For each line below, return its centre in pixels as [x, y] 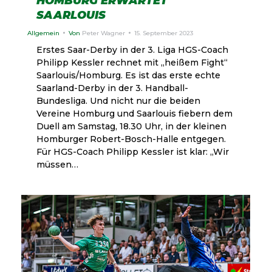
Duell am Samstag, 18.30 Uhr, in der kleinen [131, 126]
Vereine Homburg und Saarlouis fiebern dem [134, 113]
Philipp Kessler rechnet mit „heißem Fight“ [134, 62]
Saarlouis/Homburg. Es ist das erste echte [128, 75]
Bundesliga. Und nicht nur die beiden [118, 100]
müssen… [57, 164]
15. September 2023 [164, 33]
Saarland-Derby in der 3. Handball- [112, 88]
